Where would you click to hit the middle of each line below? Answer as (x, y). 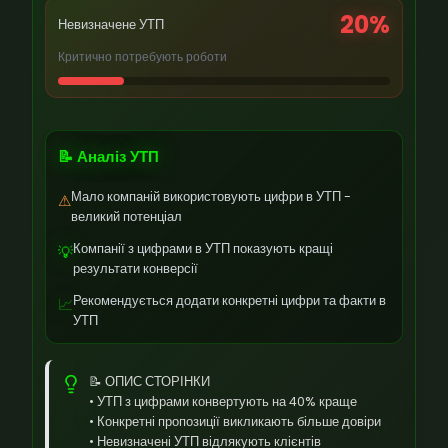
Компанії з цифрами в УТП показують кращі (203, 248)
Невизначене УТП (111, 24)
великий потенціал (126, 216)
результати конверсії (135, 268)
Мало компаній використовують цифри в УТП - (211, 196)
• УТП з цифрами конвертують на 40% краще (223, 401)
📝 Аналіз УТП (108, 156)
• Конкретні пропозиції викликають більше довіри (235, 421)
